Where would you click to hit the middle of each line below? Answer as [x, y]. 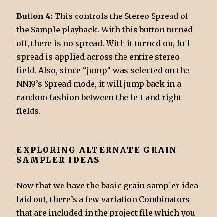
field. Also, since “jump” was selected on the [103, 70]
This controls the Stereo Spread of [120, 16]
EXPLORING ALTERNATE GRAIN [97, 150]
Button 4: [35, 16]
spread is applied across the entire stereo [98, 57]
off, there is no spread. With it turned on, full [104, 43]
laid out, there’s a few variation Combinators [103, 199]
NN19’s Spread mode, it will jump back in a [99, 84]
